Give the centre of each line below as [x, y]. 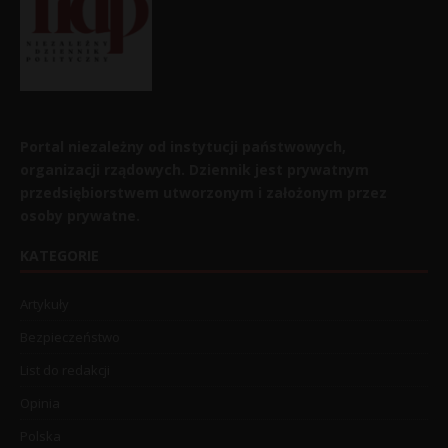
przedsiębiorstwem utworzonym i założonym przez [203, 192]
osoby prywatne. [80, 215]
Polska [40, 435]
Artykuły [44, 303]
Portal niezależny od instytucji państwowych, [183, 146]
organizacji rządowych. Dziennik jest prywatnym [194, 169]
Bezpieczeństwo [70, 336]
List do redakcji [65, 369]
